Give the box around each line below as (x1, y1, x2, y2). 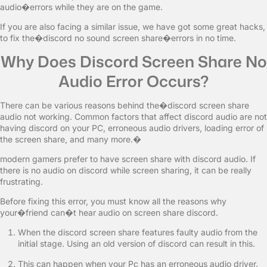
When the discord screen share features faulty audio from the (18, 227, 257, 237)
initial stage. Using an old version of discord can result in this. (18, 238, 255, 249)
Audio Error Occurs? (58, 70, 209, 92)
